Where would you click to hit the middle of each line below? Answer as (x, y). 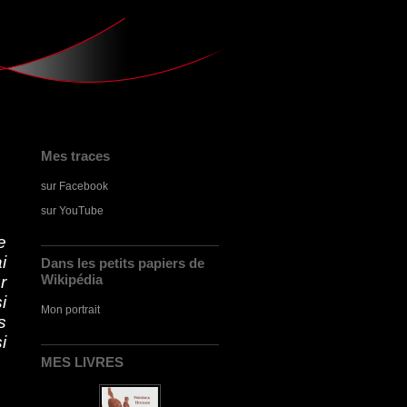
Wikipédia (72, 279)
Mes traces (75, 156)
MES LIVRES (82, 362)
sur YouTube (72, 210)
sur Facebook (74, 186)
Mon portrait (70, 309)
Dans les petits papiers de (123, 263)
